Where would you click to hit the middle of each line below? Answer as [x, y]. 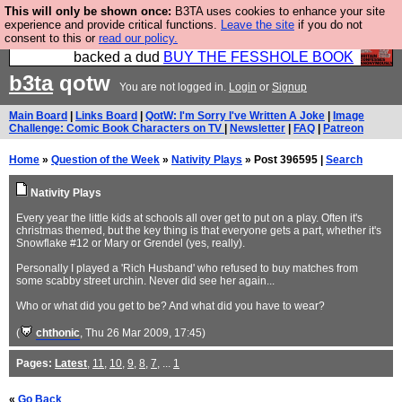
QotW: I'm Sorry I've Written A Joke [235, 116]
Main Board [38, 116]
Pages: [34, 363]
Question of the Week [105, 160]
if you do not [328, 25]
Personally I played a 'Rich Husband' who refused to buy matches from [187, 268]
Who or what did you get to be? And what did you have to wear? [170, 306]
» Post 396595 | [284, 160]
